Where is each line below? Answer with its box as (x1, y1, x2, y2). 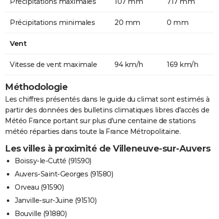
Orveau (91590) (15, 182, 64, 192)
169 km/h (167, 60, 198, 69)
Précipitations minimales (10, 18, 95, 27)
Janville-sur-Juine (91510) (15, 196, 96, 205)
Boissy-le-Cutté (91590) (15, 156, 91, 165)
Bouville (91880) (15, 209, 66, 218)
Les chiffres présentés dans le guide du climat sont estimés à (5, 94, 210, 104)
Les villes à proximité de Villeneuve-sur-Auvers (5, 143, 211, 154)
